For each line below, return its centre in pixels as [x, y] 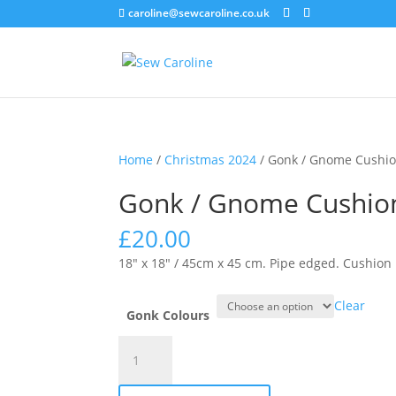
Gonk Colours [168, 315]
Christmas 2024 [211, 160]
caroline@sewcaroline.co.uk [199, 13]
